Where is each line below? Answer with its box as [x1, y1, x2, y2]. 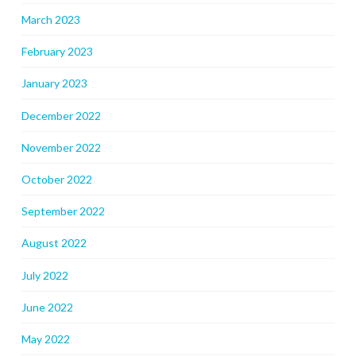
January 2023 [21, 76, 87, 91]
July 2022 [21, 268, 68, 282]
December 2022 [21, 108, 101, 122]
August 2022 [21, 236, 87, 250]
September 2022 [21, 204, 105, 219]
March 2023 [21, 13, 80, 26]
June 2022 [21, 300, 73, 314]
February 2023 [21, 44, 93, 59]
